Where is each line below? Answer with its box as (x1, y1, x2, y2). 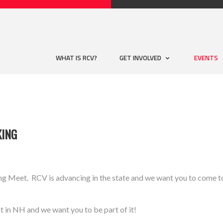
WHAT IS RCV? (56, 53, 97, 63)
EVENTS (194, 53, 218, 63)
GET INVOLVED (119, 53, 163, 63)
